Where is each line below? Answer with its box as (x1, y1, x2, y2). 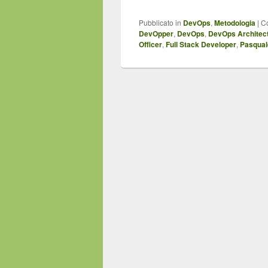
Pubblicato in (139, 17, 181, 28)
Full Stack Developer (166, 39, 236, 50)
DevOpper (139, 28, 173, 39)
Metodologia (214, 17, 255, 29)
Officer (139, 39, 162, 50)
